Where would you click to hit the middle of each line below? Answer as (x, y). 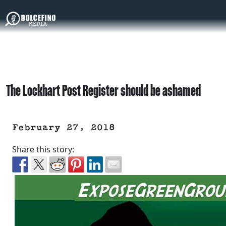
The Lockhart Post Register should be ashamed (103, 90)
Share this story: (43, 150)
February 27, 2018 (64, 128)
